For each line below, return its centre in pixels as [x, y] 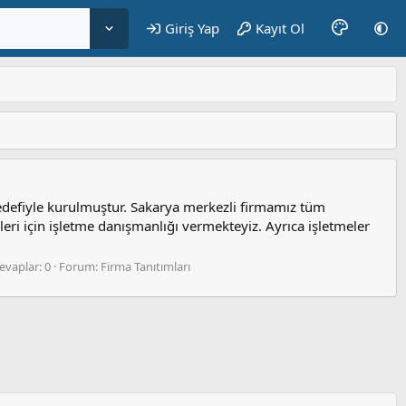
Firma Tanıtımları [145, 266]
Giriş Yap [193, 28]
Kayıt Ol [280, 28]
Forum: [80, 266]
